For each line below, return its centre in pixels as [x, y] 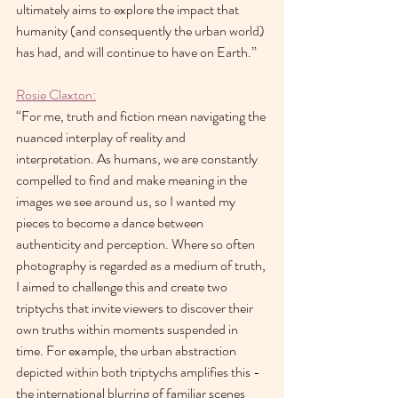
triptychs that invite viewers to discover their [136, 307]
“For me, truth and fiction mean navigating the [142, 115]
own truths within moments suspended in [128, 329]
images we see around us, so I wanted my [127, 201]
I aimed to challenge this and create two [123, 286]
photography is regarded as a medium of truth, [142, 265]
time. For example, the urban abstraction [127, 350]
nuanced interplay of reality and [102, 137]
